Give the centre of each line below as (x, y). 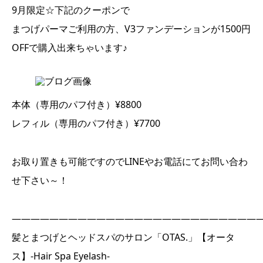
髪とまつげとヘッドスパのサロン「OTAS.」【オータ (123, 237)
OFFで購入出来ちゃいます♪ (70, 48)
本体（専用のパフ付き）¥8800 (77, 104)
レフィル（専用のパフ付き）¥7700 (86, 123)
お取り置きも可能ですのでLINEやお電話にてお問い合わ (130, 161)
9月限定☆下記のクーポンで (71, 10)
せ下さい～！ (40, 180)
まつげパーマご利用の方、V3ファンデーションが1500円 (131, 29)
